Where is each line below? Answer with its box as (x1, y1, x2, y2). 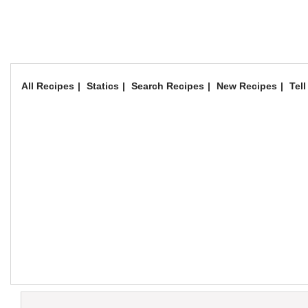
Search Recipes (131, 80, 204, 91)
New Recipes (217, 80, 277, 91)
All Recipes (21, 80, 74, 91)
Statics (87, 80, 119, 91)
